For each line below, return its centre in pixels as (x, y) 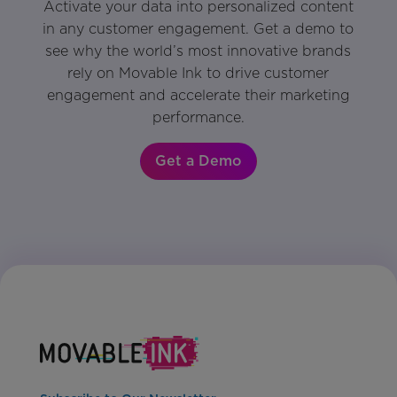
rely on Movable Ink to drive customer (198, 74)
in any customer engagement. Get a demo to (198, 29)
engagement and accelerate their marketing (198, 96)
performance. (198, 118)
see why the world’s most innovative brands (198, 51)
